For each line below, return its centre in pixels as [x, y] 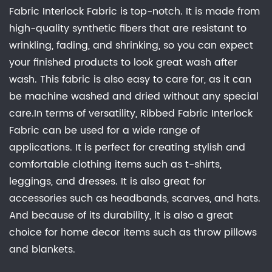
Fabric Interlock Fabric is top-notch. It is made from [134, 12]
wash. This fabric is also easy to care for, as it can [130, 80]
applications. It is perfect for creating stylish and [127, 148]
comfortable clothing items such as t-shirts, [115, 165]
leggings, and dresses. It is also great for [107, 182]
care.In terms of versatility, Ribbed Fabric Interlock [131, 114]
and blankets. [42, 250]
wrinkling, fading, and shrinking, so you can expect [131, 46]
